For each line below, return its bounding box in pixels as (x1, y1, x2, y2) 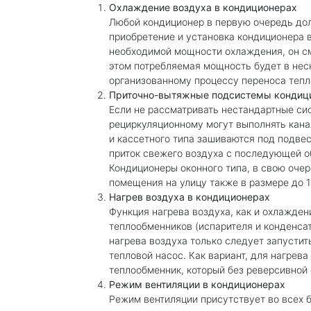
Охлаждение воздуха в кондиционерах (109, 1, 297, 13)
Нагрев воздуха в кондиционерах (109, 191, 270, 203)
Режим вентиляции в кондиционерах (109, 278, 285, 290)
